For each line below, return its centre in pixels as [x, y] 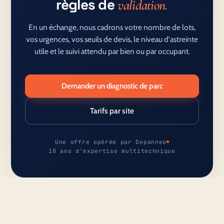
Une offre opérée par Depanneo [110, 141]
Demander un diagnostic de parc [112, 86]
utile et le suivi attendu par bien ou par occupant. [112, 51]
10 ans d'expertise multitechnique [112, 150]
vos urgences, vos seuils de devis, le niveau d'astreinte [112, 39]
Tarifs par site [112, 110]
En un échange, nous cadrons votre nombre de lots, [112, 27]
